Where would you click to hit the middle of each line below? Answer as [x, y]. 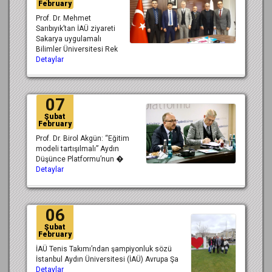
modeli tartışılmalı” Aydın [77, 149]
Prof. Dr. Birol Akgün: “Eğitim [83, 139]
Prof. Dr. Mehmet [63, 18]
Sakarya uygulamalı [69, 39]
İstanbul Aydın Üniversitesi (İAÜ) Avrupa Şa [107, 260]
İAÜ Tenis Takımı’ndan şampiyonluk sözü [104, 249]
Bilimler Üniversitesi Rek [77, 49]
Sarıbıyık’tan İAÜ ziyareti [76, 28]
